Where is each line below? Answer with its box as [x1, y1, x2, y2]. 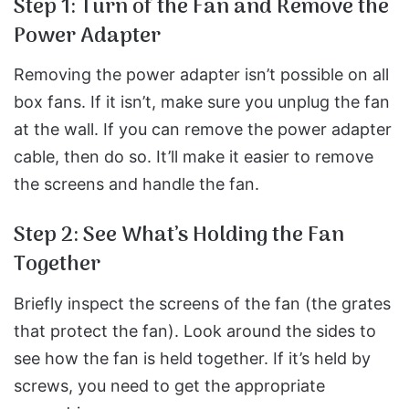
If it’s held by [273, 348, 371, 368]
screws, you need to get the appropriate [14, 375, 325, 395]
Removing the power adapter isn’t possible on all [14, 65, 389, 84]
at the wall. [14, 120, 103, 139]
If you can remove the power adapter [103, 120, 392, 139]
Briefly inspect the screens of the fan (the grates [14, 293, 391, 313]
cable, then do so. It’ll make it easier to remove [14, 147, 373, 166]
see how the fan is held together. [14, 348, 273, 368]
